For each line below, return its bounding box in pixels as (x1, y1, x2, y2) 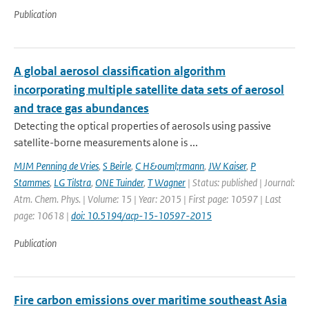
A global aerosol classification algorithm (14, 63, 226, 79)
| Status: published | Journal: (186, 176, 295, 189)
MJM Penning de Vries (14, 159, 99, 172)
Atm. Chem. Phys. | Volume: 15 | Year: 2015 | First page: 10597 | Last (14, 192, 281, 206)
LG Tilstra (54, 176, 91, 189)
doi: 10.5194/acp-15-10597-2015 (71, 209, 212, 222)
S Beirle (103, 159, 131, 172)
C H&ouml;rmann (135, 159, 204, 172)
